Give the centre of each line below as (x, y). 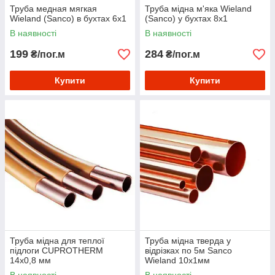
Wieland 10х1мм (177, 261)
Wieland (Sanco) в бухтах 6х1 (68, 19)
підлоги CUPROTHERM (56, 251)
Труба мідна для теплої (57, 241)
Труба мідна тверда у (188, 241)
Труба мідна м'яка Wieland (198, 9)
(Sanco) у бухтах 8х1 (186, 19)
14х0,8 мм (30, 261)
